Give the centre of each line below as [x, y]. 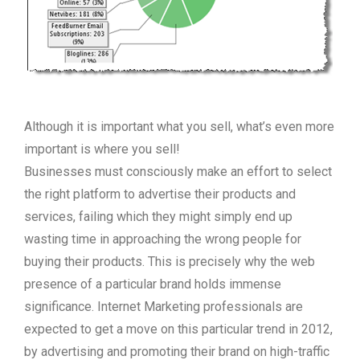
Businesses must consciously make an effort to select [178, 172]
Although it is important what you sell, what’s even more [179, 127]
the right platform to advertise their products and [160, 194]
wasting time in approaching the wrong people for [163, 239]
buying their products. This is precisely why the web [170, 262]
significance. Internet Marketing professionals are [164, 307]
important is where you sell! [102, 149]
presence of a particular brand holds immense [153, 284]
